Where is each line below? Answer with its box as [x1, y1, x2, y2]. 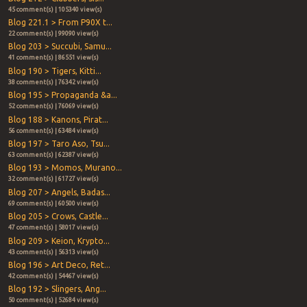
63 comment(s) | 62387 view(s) [8, 151, 99, 159]
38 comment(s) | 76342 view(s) [8, 78, 99, 86]
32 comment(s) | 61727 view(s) [8, 175, 99, 183]
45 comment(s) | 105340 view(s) [8, 5, 102, 13]
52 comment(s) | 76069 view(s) [8, 103, 99, 110]
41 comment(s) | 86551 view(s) [8, 54, 99, 62]
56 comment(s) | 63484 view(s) [8, 127, 99, 134]
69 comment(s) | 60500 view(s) [8, 199, 99, 207]
